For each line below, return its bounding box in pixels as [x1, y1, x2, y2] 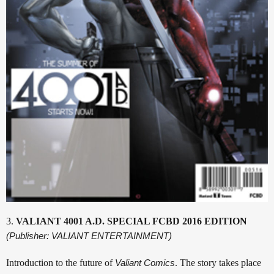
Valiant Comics [115, 257, 175, 268]
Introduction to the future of [6, 257, 115, 268]
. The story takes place [175, 257, 261, 268]
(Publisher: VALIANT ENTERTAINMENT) [6, 231, 172, 242]
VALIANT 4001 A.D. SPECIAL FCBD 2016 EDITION [16, 216, 247, 227]
